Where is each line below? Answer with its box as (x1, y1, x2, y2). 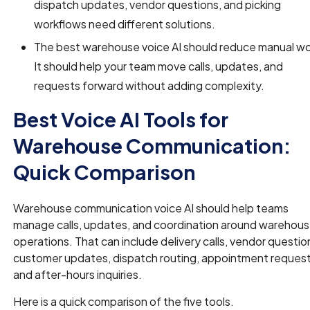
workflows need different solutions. (34, 16, 216, 31)
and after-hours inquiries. (13, 266, 143, 282)
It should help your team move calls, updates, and (34, 58, 284, 73)
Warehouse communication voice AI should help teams (13, 200, 289, 215)
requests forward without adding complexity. (34, 77, 265, 93)
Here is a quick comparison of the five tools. (13, 293, 235, 309)
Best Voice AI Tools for (13, 106, 229, 131)
